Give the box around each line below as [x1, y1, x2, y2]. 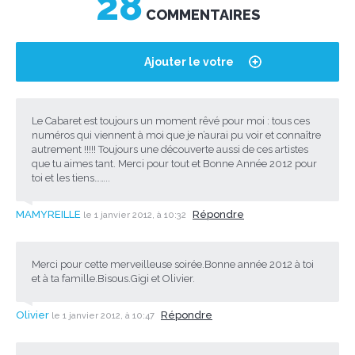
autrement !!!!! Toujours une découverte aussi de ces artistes [32, 143, 308, 155]
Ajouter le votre [143, 55, 234, 68]
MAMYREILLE [16, 208, 81, 220]
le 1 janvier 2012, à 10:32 [83, 209, 189, 220]
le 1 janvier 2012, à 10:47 [52, 310, 157, 321]
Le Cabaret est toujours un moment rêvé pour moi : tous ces [32, 114, 310, 127]
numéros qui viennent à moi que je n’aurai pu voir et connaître [32, 128, 321, 141]
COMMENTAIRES [142, 6, 260, 23]
